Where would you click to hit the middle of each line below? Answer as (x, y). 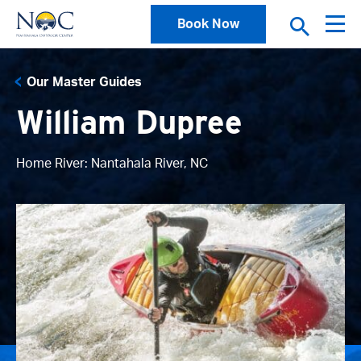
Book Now (208, 24)
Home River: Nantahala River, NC (112, 164)
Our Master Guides (84, 82)
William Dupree (129, 122)
